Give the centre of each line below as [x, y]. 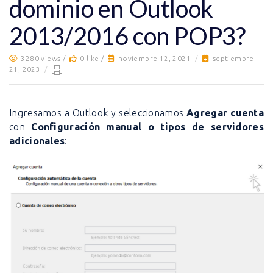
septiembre [233, 58]
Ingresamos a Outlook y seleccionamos [98, 113]
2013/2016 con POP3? [127, 36]
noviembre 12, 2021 [154, 58]
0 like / [93, 58]
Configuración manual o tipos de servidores [147, 127]
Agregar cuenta [225, 113]
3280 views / [44, 58]
